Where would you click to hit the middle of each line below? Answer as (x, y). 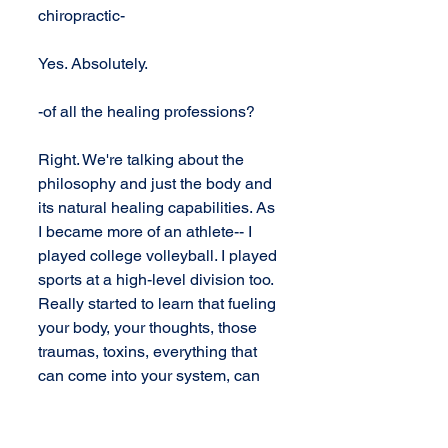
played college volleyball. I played (159, 255)
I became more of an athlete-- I (147, 231)
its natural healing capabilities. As (158, 207)
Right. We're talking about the (143, 159)
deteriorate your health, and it (143, 423)
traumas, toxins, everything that (149, 351)
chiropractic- (81, 15)
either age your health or (126, 399)
